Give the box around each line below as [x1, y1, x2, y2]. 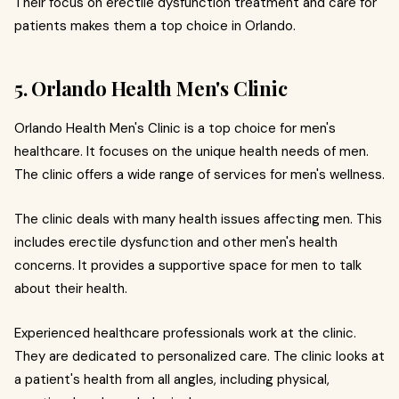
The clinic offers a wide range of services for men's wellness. [14, 165, 385, 183]
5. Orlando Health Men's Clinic [14, 74, 288, 102]
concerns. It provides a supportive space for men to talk [14, 256, 362, 274]
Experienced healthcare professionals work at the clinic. [14, 323, 356, 342]
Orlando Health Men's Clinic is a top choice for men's [14, 118, 336, 137]
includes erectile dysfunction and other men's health [14, 232, 338, 251]
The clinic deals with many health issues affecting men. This [14, 209, 382, 228]
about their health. [14, 279, 127, 297]
